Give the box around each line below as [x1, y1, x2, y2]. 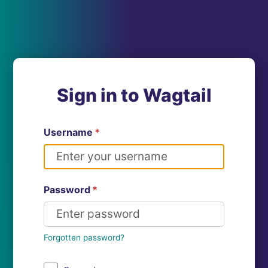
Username [44, 126, 93, 138]
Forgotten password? [44, 232, 125, 242]
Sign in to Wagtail [56, 84, 212, 106]
